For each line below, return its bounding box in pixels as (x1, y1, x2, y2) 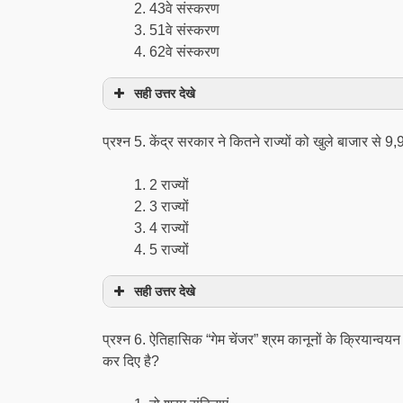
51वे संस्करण (149, 22, 219, 38)
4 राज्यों (149, 220, 189, 236)
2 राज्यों (149, 177, 189, 193)
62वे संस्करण (149, 44, 219, 59)
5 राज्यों (149, 242, 189, 257)
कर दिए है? (103, 354, 159, 369)
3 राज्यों (149, 199, 189, 214)
